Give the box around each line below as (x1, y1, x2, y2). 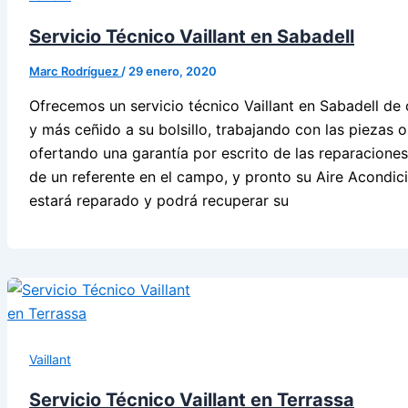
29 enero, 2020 (128, 63, 217, 78)
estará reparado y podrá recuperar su (29, 190, 289, 209)
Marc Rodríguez (29, 63, 121, 78)
